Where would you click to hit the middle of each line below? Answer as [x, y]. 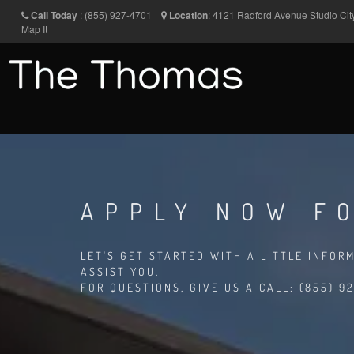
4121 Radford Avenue [261, 15]
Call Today [54, 15]
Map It [34, 29]
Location [188, 15]
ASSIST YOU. [120, 271]
